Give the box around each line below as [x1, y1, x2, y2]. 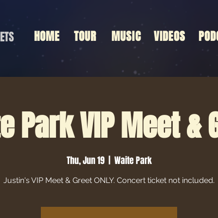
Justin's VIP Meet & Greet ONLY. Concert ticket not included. [3, 176, 215, 185]
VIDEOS [154, 28, 185, 45]
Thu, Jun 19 [66, 154, 105, 167]
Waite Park [114, 154, 152, 167]
